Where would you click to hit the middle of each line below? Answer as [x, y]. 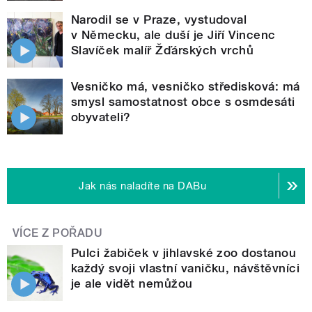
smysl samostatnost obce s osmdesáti [183, 101]
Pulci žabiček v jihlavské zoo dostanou [184, 252]
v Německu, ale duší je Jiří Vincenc [173, 34]
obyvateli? [101, 117]
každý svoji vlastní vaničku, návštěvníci [186, 268]
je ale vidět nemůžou [132, 283]
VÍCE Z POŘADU [58, 233]
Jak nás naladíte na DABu [143, 186]
